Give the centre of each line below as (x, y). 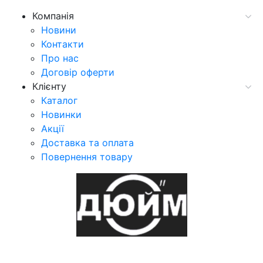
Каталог (59, 100)
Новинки (61, 114)
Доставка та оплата (87, 143)
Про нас (60, 58)
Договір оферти (78, 72)
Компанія (53, 16)
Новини (59, 30)
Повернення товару (87, 157)
